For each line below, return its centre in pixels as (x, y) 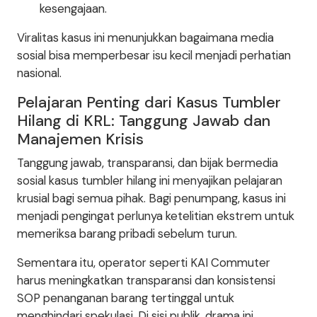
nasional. (39, 73)
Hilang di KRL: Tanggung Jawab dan (144, 121)
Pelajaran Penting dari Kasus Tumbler (149, 103)
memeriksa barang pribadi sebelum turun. (127, 234)
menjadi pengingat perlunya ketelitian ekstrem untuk (156, 216)
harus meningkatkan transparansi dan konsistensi (146, 281)
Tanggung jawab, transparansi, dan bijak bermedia (148, 163)
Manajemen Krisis (80, 139)
